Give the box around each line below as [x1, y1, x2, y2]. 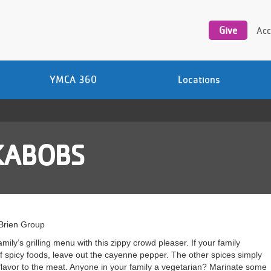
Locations [177, 73, 220, 85]
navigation [209, 14, 250, 24]
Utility [209, 1, 233, 11]
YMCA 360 [50, 73, 97, 85]
